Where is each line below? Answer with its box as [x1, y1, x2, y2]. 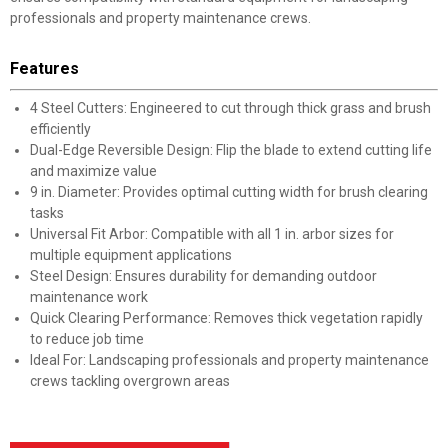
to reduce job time [30, 331, 144, 347]
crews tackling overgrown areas [30, 373, 230, 389]
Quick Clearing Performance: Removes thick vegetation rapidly [30, 310, 423, 326]
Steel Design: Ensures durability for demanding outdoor [30, 268, 377, 284]
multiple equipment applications [30, 247, 232, 263]
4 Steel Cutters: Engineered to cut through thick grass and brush [30, 100, 431, 116]
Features [10, 59, 79, 78]
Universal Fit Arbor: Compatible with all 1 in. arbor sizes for [30, 226, 394, 242]
